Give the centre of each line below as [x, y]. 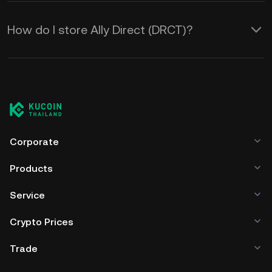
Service [27, 195]
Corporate [34, 142]
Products [31, 168]
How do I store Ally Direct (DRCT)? [100, 30]
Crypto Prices [42, 222]
